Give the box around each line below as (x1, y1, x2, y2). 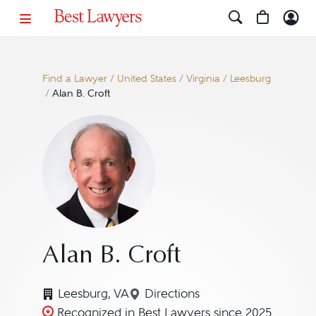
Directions (144, 287, 200, 300)
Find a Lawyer (42, 73, 107, 85)
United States (116, 73, 176, 85)
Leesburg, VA (57, 286, 129, 300)
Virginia (186, 73, 220, 85)
